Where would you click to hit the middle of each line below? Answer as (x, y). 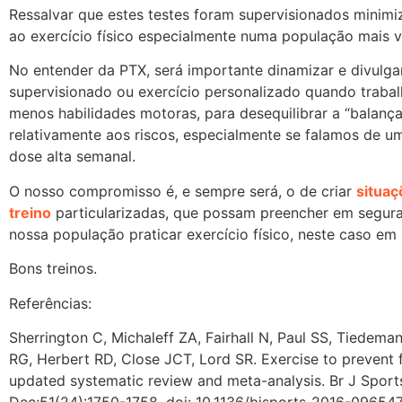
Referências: (50, 303)
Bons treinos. (53, 269)
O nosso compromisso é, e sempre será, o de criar (183, 191)
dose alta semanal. (72, 157)
